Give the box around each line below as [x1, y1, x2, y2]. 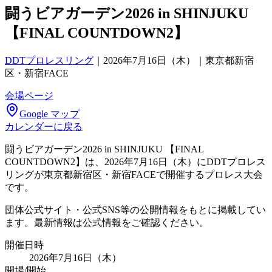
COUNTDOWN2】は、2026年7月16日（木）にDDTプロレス [5, 156, 266, 167]
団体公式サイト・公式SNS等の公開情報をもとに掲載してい [5, 204, 266, 215]
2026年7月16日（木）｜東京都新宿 [103, 55, 254, 66]
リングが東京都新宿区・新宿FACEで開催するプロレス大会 [5, 169, 263, 180]
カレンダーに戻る [5, 121, 83, 132]
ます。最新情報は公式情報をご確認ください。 [5, 217, 209, 228]
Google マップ [19, 108, 80, 119]
